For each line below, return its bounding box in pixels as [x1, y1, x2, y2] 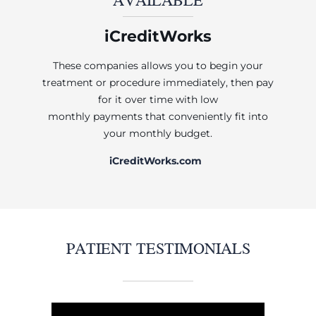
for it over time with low [98, 92, 218, 106]
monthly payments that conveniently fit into [48, 109, 268, 123]
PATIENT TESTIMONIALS [66, 236, 250, 260]
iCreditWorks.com [109, 154, 207, 167]
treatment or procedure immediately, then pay [42, 75, 274, 89]
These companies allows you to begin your [53, 59, 263, 72]
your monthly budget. [104, 126, 212, 140]
